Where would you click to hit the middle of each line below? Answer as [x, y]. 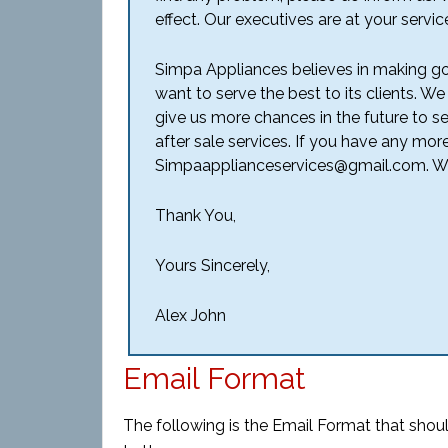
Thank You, [195, 215]
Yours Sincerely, [212, 265]
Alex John [190, 315]
